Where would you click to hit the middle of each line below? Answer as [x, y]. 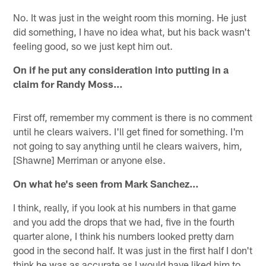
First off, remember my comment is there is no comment [133, 117]
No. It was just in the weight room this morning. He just [130, 17]
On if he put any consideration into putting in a [121, 69]
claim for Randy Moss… [68, 83]
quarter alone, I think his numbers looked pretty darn [124, 235]
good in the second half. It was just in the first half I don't [133, 250]
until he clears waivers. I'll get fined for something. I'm [129, 131]
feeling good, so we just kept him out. [93, 45]
